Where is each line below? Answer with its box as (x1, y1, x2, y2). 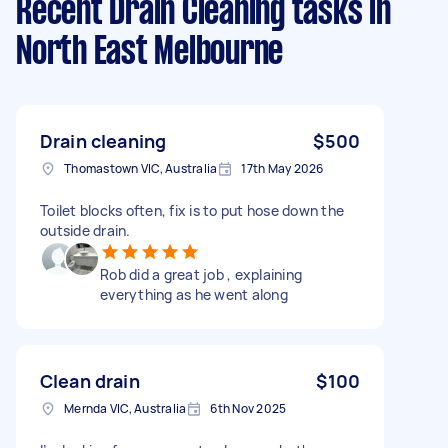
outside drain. (40, 220, 131, 240)
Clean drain (40, 368, 140, 393)
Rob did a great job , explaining (100, 264, 302, 284)
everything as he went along (100, 284, 288, 304)
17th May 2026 (241, 159, 324, 177)
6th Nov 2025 (210, 399, 287, 417)
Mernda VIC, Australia (64, 399, 187, 417)
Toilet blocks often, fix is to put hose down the (40, 200, 344, 220)
